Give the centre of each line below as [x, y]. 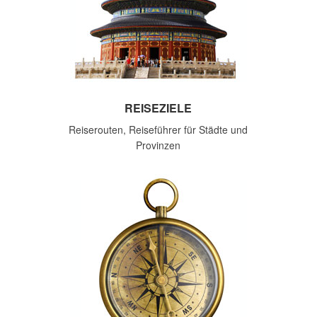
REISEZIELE [158, 108]
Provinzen [158, 145]
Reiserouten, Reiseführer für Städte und [158, 129]
